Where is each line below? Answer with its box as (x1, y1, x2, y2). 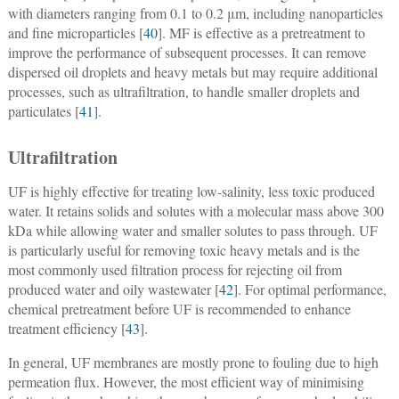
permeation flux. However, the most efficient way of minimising (7, 371, 364, 391)
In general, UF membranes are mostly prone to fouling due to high (7, 352, 379, 371)
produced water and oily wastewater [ (7, 279, 219, 298)
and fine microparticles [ (7, 22, 143, 42)
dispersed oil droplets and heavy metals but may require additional (7, 61, 378, 81)
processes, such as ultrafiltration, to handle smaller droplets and (7, 81, 360, 101)
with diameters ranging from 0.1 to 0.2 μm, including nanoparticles (7, 3, 383, 22)
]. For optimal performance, (232, 279, 387, 298)
